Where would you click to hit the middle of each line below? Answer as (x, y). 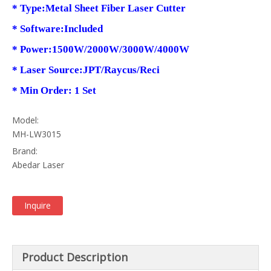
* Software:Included (59, 29)
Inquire (38, 206)
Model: (25, 120)
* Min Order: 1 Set (54, 91)
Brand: (25, 151)
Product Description (75, 257)
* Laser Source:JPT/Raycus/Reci (87, 70)
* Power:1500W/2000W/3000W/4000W (102, 50)
